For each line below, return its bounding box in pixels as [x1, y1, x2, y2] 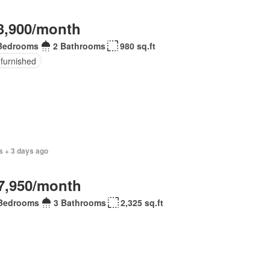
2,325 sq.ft [120, 196, 163, 209]
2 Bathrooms [53, 40, 106, 52]
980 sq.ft [120, 40, 156, 52]
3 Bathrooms [53, 196, 106, 209]
